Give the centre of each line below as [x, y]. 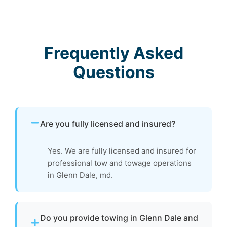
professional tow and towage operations [120, 163]
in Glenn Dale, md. [80, 175]
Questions [113, 72]
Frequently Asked [113, 53]
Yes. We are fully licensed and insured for [122, 150]
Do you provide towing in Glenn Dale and [119, 218]
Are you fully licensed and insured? [108, 123]
